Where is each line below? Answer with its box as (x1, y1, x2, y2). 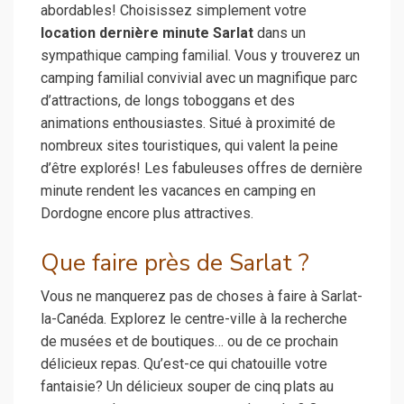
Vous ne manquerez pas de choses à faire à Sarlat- (41, 287, 363, 305)
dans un (253, 24, 306, 42)
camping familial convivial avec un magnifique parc (41, 69, 357, 87)
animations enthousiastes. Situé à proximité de (41, 115, 335, 133)
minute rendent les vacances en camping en (41, 182, 316, 200)
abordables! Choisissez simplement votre (41, 2, 307, 20)
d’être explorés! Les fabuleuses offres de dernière (41, 160, 363, 178)
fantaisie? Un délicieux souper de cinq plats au (41, 377, 334, 395)
